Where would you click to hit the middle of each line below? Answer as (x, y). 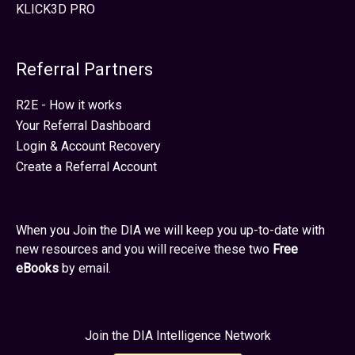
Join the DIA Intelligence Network (177, 336)
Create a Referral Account (86, 166)
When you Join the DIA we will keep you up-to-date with (170, 231)
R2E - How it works (69, 105)
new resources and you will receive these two (144, 250)
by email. (85, 269)
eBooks (37, 269)
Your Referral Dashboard (83, 125)
